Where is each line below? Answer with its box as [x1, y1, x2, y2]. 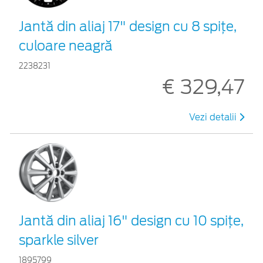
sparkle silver [19, 232, 99, 248]
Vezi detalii [189, 112, 239, 123]
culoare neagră [19, 38, 113, 53]
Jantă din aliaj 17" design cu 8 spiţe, [19, 18, 237, 34]
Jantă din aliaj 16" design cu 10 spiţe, [19, 213, 244, 228]
